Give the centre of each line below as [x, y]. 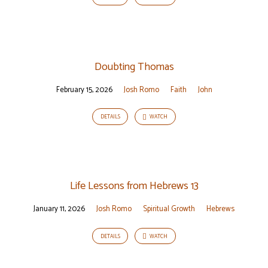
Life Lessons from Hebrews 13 [134, 186]
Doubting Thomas [134, 67]
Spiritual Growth [169, 209]
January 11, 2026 [59, 209]
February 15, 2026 [84, 90]
